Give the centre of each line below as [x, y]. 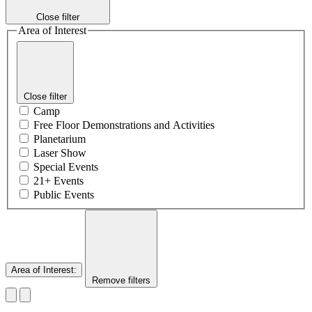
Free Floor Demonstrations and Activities [124, 125]
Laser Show [60, 153]
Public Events [64, 194]
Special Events [66, 166]
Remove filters [121, 280]
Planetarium [60, 139]
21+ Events [58, 180]
